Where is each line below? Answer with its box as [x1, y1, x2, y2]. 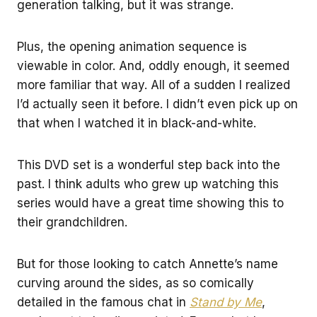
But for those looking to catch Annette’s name [17, 256, 278, 271]
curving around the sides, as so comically [17, 275, 254, 290]
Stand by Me [190, 294, 262, 309]
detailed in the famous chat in [17, 294, 190, 309]
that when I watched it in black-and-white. [17, 115, 256, 130]
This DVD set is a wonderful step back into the [17, 157, 280, 172]
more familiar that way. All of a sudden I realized [17, 77, 290, 92]
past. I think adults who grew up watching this [17, 176, 279, 191]
